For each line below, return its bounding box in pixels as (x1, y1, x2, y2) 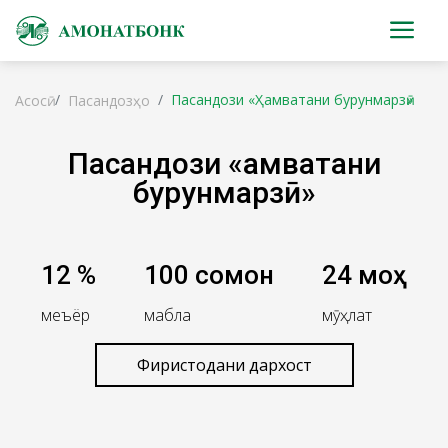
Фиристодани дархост (136, 354, 312, 376)
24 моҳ (322, 260, 407, 290)
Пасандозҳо (68, 91, 150, 110)
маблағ (144, 304, 191, 326)
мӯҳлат (322, 304, 372, 326)
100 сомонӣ (144, 260, 274, 290)
